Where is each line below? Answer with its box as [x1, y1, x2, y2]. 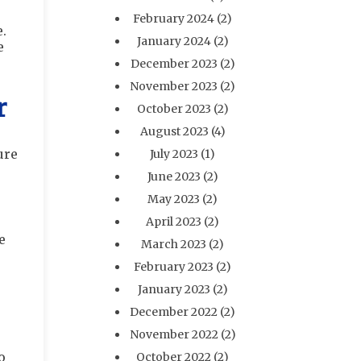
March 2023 [141, 237, 207, 251]
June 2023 [147, 169, 201, 184]
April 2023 [146, 214, 202, 229]
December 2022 [130, 305, 218, 319]
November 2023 [130, 79, 218, 93]
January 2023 [137, 282, 210, 297]
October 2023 [136, 102, 211, 116]
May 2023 [147, 192, 201, 206]
